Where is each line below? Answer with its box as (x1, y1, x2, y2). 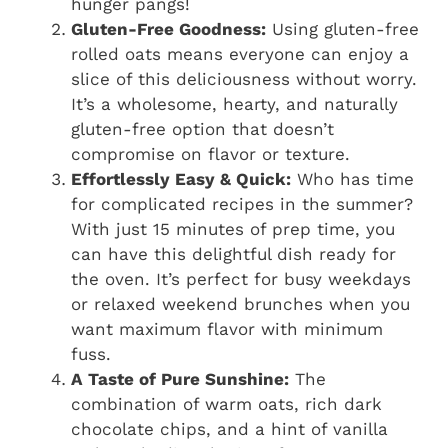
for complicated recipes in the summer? (71, 194, 413, 215)
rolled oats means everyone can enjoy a (71, 44, 409, 65)
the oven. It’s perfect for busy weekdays (71, 269, 411, 290)
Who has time (291, 169, 414, 190)
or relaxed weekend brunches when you (71, 294, 410, 315)
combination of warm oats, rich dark (71, 394, 382, 415)
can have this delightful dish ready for (71, 244, 396, 265)
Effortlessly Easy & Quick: (71, 169, 291, 190)
